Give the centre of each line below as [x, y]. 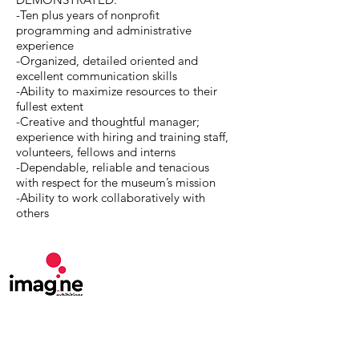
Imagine [212, 315]
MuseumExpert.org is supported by [100, 315]
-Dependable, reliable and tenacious [113, 167]
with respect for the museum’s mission [116, 182]
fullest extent [50, 106]
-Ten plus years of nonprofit [88, 15]
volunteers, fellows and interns [96, 152]
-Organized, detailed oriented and [107, 61]
